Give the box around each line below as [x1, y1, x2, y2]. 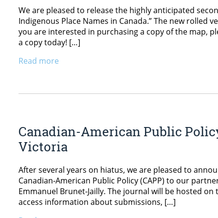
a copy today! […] [18, 37, 80, 48]
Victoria [18, 138, 68, 155]
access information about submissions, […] [18, 197, 176, 208]
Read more [18, 55, 59, 67]
